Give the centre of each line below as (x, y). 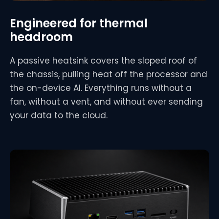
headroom (41, 37)
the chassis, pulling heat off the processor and (109, 75)
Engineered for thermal (79, 23)
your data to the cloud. (59, 116)
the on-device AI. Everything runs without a (101, 88)
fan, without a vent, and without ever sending (106, 102)
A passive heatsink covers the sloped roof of (103, 61)
